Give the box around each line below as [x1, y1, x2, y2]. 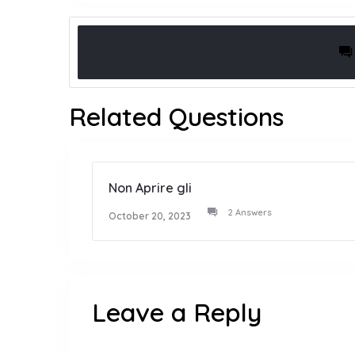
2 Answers [228, 207, 272, 219]
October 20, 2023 [109, 210, 191, 223]
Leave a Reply [92, 296, 261, 329]
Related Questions [69, 101, 284, 133]
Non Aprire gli [109, 180, 192, 197]
